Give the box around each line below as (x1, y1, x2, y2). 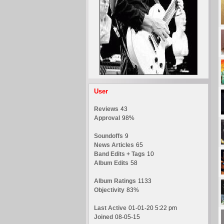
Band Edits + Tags (94, 150, 145, 157)
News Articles (94, 141, 134, 148)
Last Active (94, 204, 126, 211)
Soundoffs (94, 132, 123, 139)
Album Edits (94, 159, 128, 166)
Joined (94, 213, 113, 220)
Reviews (94, 105, 118, 112)
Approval (94, 114, 120, 121)
